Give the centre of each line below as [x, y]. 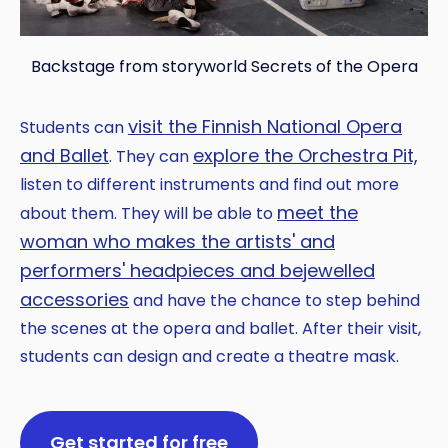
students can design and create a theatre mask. [209, 357]
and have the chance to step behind [274, 301]
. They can [151, 157]
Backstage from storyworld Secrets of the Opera [224, 67]
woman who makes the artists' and [177, 242]
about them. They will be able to [148, 214]
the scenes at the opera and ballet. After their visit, [220, 329]
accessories [74, 300]
